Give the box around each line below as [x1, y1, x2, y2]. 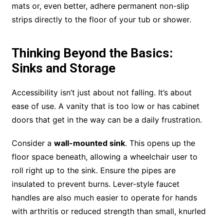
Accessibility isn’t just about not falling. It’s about [11, 88, 192, 98]
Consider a [11, 138, 54, 148]
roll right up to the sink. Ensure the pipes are [11, 165, 176, 176]
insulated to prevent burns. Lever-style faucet [11, 179, 180, 189]
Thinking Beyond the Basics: [11, 46, 173, 61]
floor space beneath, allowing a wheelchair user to [11, 152, 198, 162]
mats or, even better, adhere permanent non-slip [11, 1, 189, 11]
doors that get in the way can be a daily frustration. [11, 115, 202, 125]
